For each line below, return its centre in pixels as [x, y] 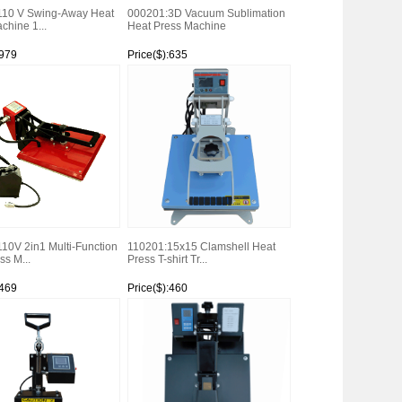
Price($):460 [157, 288]
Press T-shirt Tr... [167, 259]
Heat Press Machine [176, 26]
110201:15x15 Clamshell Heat [201, 247]
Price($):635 [157, 55]
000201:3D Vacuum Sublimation [206, 13]
